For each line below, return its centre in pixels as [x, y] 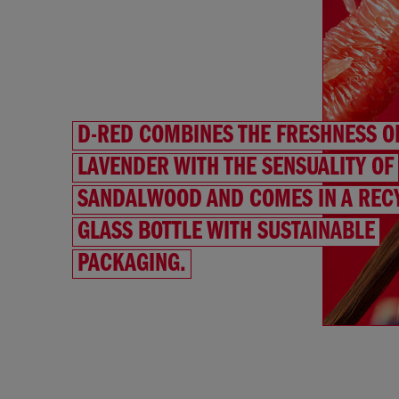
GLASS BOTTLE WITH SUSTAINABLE [226, 232]
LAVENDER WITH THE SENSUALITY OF [235, 167]
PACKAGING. [131, 264]
